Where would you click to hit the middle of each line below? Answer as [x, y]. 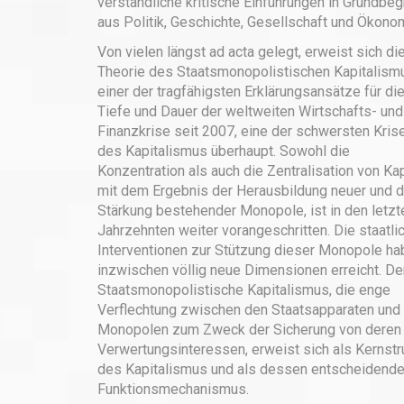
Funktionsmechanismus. [173, 389]
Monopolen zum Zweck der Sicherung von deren [249, 330]
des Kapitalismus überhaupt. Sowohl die [223, 151]
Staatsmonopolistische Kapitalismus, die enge [243, 290]
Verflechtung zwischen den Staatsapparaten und [248, 310]
